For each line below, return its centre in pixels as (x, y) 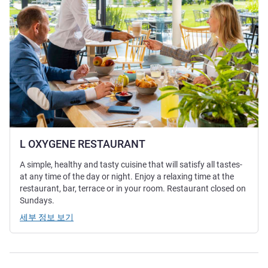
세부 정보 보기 (47, 217)
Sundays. (37, 201)
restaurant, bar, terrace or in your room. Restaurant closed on (133, 189)
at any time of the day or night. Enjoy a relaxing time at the (127, 177)
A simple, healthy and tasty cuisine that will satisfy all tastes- (131, 165)
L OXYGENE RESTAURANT (83, 144)
